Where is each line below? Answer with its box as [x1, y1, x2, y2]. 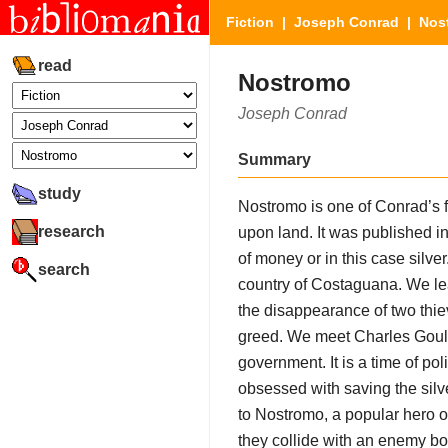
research [38, 222, 105, 240]
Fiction [226, 14, 274, 30]
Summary [238, 150, 311, 168]
